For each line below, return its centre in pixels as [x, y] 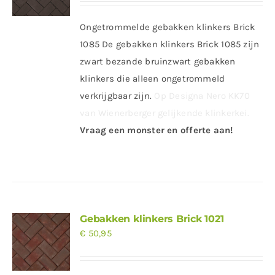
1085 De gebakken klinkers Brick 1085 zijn [170, 44]
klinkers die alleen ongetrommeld [153, 79]
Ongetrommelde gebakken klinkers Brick [168, 27]
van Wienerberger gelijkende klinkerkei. [165, 113]
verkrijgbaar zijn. [117, 96]
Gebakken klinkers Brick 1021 [152, 219]
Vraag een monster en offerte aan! [157, 130]
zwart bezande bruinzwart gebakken [158, 61]
